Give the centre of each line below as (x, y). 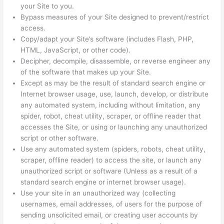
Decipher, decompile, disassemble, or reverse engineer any (116, 61)
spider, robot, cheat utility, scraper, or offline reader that (111, 116)
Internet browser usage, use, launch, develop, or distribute (115, 94)
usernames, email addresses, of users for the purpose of (111, 204)
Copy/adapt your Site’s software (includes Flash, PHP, (107, 39)
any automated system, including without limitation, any (111, 105)
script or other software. (60, 138)
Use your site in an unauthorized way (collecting (98, 193)
